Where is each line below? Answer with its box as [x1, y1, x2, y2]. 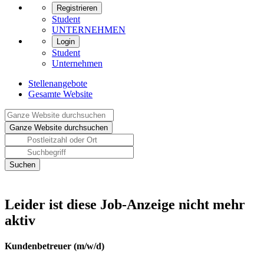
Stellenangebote [28, 78, 87, 88]
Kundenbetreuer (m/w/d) [5, 241, 104, 252]
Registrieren [57, 4, 97, 12]
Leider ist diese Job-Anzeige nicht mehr [5, 197, 245, 212]
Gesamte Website [28, 89, 93, 99]
